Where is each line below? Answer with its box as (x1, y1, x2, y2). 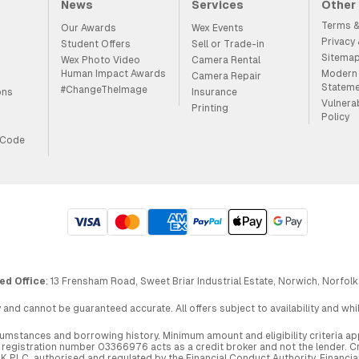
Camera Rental (191, 54, 260, 66)
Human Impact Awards (61, 67, 167, 79)
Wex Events (191, 22, 244, 34)
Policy (321, 111, 350, 123)
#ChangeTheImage (61, 83, 148, 95)
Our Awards (61, 22, 117, 34)
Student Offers (61, 38, 131, 50)
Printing (191, 102, 228, 114)
